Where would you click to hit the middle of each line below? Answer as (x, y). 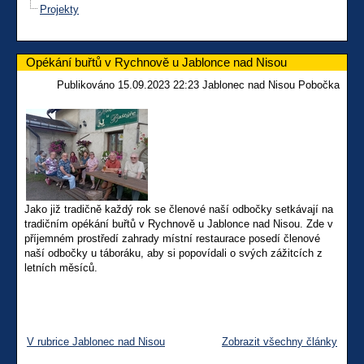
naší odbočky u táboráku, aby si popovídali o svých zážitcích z (173, 253)
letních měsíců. (61, 268)
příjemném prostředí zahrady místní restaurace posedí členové (172, 239)
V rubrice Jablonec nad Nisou (96, 342)
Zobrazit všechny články (279, 342)
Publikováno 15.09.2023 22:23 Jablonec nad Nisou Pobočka (198, 85)
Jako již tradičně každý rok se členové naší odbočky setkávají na (179, 210)
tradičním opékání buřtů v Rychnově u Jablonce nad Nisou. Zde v (179, 224)
